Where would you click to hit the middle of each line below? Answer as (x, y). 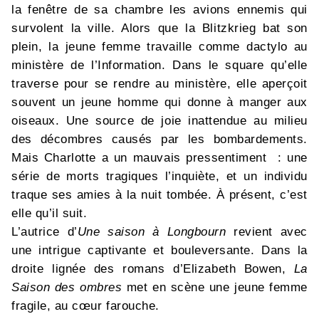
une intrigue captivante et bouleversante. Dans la (159, 251)
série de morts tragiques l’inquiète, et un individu (159, 177)
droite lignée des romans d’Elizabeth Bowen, (153, 269)
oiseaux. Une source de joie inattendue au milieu (159, 121)
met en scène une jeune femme (215, 288)
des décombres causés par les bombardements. (159, 140)
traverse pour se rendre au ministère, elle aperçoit (159, 84)
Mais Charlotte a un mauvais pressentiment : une (159, 158)
